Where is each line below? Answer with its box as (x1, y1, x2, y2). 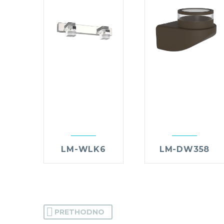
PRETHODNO (54, 207, 104, 217)
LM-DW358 (159, 144, 210, 154)
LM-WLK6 (61, 144, 106, 154)
